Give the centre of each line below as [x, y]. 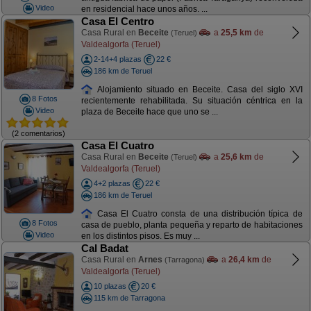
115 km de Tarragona [129, 297]
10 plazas [110, 286]
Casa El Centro [117, 21]
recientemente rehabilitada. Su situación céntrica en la [192, 101]
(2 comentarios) [39, 133]
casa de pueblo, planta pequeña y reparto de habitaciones [192, 225]
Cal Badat [104, 248]
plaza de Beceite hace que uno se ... [149, 112]
